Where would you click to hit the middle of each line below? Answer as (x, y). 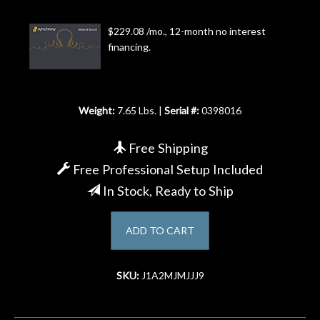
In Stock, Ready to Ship (166, 190)
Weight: (98, 110)
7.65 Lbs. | (141, 110)
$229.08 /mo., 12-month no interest (187, 31)
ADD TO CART (160, 230)
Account (43, 29)
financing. (129, 46)
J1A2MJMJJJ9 (172, 275)
